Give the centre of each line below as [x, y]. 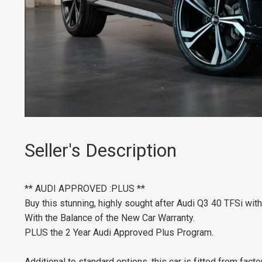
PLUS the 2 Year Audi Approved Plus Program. [119, 232]
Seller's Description [101, 150]
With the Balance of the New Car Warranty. [110, 218]
